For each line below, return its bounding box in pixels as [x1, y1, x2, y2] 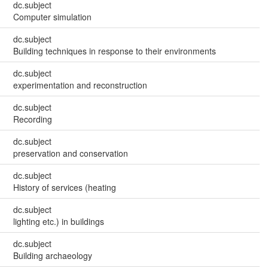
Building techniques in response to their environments [13, 45, 216, 57]
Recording [13, 113, 52, 126]
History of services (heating [13, 181, 116, 194]
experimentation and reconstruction [13, 79, 147, 92]
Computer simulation [13, 11, 92, 23]
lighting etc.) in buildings [13, 215, 104, 228]
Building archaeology [13, 249, 92, 262]
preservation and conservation [13, 147, 128, 160]
